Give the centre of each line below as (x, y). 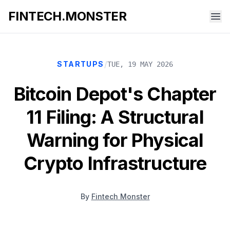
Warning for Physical (115, 140)
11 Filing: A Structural (115, 117)
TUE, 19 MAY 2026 (140, 64)
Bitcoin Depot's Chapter (115, 94)
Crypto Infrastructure (115, 163)
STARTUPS (81, 64)
